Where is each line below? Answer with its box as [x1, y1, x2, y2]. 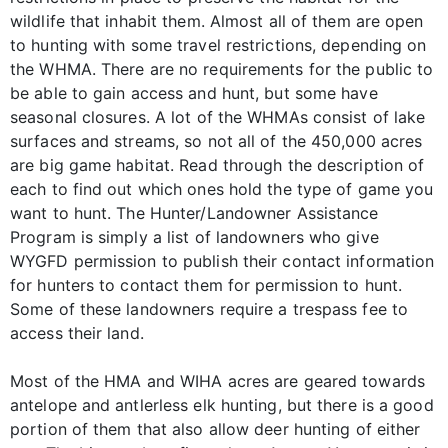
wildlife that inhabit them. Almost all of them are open [10, 10, 424, 31]
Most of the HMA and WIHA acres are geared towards [10, 370, 425, 391]
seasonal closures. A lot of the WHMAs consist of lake [10, 106, 426, 127]
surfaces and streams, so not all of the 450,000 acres [10, 130, 423, 151]
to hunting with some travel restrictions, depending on [10, 34, 427, 55]
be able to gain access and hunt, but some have [10, 82, 378, 103]
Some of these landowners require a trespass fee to [10, 298, 409, 319]
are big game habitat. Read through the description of [10, 154, 425, 175]
